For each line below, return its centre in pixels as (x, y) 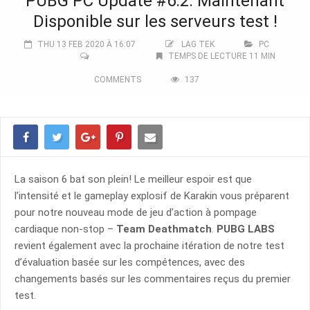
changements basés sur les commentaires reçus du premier (153, 279)
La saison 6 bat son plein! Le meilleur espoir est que (133, 179)
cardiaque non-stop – (65, 229)
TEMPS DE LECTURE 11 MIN (222, 56)
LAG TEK (198, 44)
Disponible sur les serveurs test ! (155, 21)
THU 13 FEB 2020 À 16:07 (86, 44)
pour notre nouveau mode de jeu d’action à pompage (136, 212)
